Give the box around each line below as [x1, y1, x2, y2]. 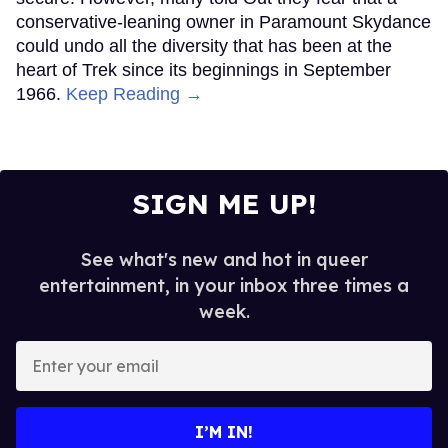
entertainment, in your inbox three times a [39, 274, 409, 298]
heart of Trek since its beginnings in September [16, 60, 391, 81]
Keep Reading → [66, 84, 203, 105]
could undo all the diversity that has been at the [16, 36, 392, 57]
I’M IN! [195, 422, 253, 443]
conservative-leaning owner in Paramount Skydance [16, 12, 431, 33]
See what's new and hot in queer [80, 248, 368, 272]
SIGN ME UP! [131, 186, 317, 222]
